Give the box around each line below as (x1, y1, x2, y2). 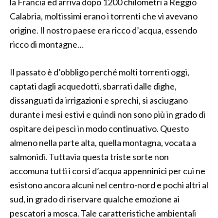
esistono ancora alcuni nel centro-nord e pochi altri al (10, 180, 208, 190)
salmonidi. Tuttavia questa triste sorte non (10, 151, 169, 162)
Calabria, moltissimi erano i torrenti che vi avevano (10, 11, 198, 21)
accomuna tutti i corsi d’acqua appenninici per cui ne (10, 165, 205, 176)
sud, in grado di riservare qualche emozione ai (10, 194, 180, 204)
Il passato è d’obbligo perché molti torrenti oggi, (10, 67, 189, 77)
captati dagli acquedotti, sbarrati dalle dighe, (10, 81, 177, 91)
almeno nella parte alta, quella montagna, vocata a (10, 137, 196, 148)
